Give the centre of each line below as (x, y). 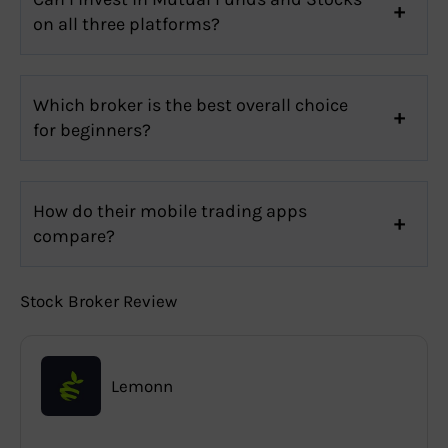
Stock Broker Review (98, 300)
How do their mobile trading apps (170, 210)
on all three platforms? (126, 23)
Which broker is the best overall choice (190, 104)
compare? (74, 235)
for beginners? (92, 129)
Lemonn (142, 385)
